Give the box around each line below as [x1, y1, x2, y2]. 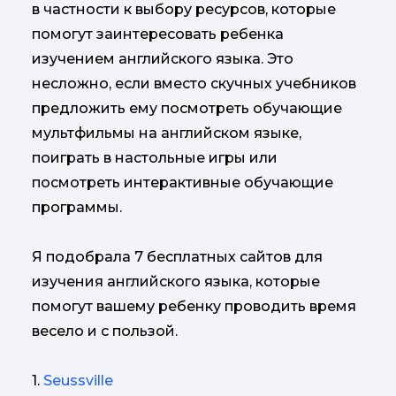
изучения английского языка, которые [32, 273, 320, 290]
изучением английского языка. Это [32, 50, 293, 67]
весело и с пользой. [32, 323, 178, 339]
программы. [32, 199, 122, 216]
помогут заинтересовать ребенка [32, 26, 284, 42]
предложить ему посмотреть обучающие [32, 100, 342, 117]
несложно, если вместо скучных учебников [32, 75, 356, 92]
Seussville [43, 372, 113, 389]
